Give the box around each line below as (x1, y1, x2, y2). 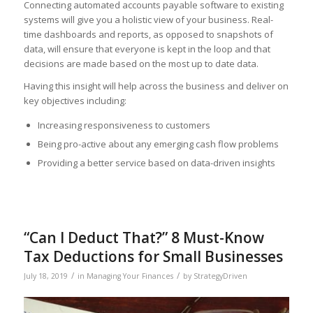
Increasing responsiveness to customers (37, 119, 210, 132)
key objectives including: (23, 94, 126, 108)
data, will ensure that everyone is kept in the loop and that (23, 43, 270, 56)
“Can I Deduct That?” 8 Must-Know (23, 228, 264, 248)
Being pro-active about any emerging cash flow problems (37, 138, 279, 151)
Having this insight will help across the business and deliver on (23, 80, 289, 93)
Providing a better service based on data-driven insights (37, 156, 275, 170)
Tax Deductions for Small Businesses (23, 247, 283, 267)
